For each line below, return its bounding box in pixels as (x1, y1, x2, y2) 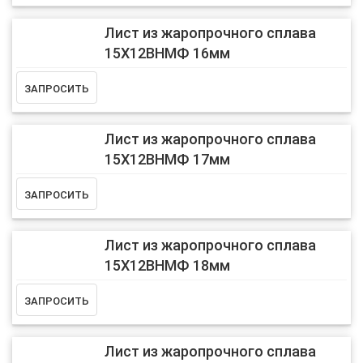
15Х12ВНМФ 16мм (104, 45, 230, 62)
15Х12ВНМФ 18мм (104, 257, 230, 274)
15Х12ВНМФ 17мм (104, 151, 230, 168)
